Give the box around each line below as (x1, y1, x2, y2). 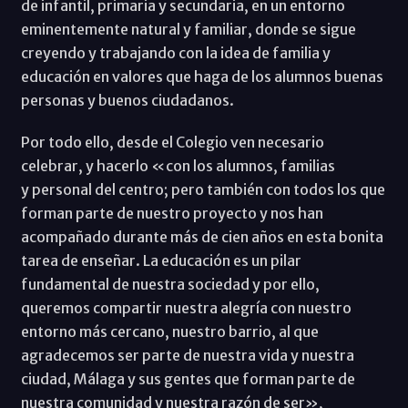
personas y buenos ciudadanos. (20, 90, 234, 109)
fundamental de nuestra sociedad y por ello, (20, 274, 320, 293)
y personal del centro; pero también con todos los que (20, 179, 385, 199)
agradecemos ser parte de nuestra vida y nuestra (20, 345, 354, 364)
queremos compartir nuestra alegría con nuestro (20, 298, 352, 317)
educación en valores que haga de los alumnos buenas (20, 66, 383, 86)
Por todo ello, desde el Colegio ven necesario (20, 132, 324, 151)
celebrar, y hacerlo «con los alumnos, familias (20, 156, 335, 175)
